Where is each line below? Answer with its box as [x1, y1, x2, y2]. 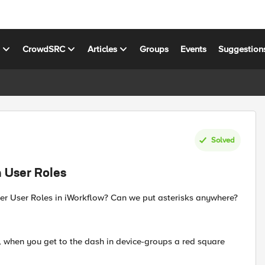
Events [180, 43, 207, 54]
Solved [211, 135, 235, 145]
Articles [88, 43, 118, 54]
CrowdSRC [22, 43, 66, 54]
